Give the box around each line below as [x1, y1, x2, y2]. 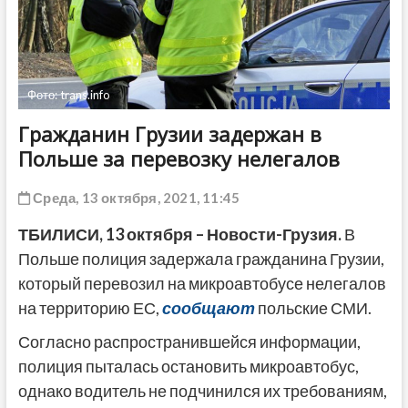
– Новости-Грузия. [195, 223, 342, 244]
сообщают [158, 297, 255, 318]
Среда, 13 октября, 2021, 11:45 [29, 189, 240, 206]
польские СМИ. [254, 297, 372, 318]
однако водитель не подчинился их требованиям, [17, 380, 387, 401]
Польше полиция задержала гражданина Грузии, [17, 248, 384, 269]
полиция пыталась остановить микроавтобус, [17, 355, 359, 376]
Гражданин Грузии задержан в [17, 119, 321, 148]
